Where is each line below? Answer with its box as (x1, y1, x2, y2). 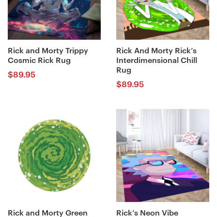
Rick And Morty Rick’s (116, 46, 197, 55)
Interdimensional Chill (116, 56, 197, 64)
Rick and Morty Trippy (7, 46, 88, 55)
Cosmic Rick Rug (7, 56, 71, 64)
